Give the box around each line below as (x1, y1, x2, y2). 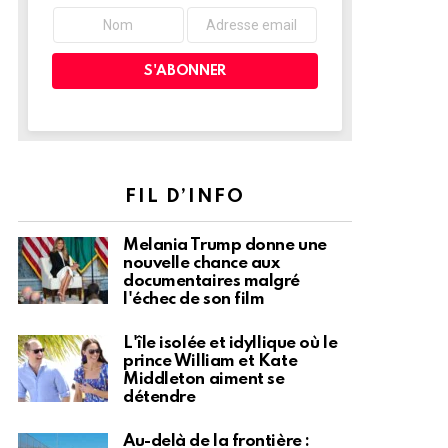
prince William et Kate (123, 352, 298, 370)
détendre (123, 388, 196, 406)
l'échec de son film (123, 290, 265, 308)
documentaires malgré (123, 272, 301, 290)
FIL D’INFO (125, 186, 245, 206)
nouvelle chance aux (123, 254, 280, 272)
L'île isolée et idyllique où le (123, 334, 338, 352)
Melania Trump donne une (123, 236, 327, 254)
